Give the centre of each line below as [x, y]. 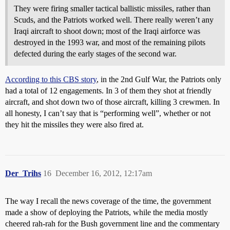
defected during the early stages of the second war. [95, 53]
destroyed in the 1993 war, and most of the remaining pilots [110, 42]
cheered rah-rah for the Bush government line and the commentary [112, 223]
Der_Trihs [23, 173]
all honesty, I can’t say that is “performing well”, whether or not [108, 113]
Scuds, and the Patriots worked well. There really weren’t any [114, 20]
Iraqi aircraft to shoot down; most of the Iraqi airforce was [107, 31]
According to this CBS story [51, 79]
